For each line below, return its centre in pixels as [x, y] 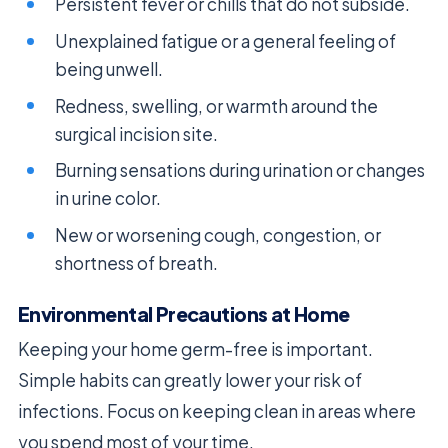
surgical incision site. [137, 133]
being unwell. [109, 68]
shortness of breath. [137, 262]
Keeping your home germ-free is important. [195, 348]
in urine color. [108, 198]
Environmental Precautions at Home [184, 314]
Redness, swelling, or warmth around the [217, 105]
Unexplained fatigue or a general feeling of [226, 40]
